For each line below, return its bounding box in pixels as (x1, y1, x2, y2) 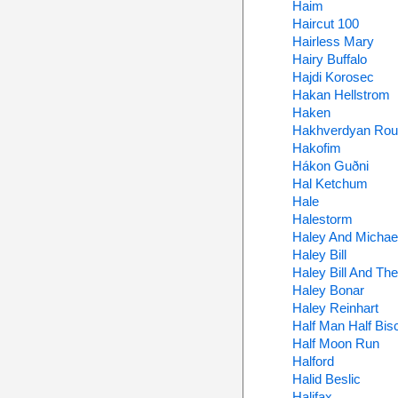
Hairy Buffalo (291, 52, 367, 67)
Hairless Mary (291, 34, 374, 49)
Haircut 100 (291, 16, 359, 31)
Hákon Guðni (291, 158, 369, 173)
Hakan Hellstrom (291, 87, 390, 102)
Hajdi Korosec (291, 69, 374, 84)
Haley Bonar (291, 283, 364, 298)
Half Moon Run (291, 336, 379, 351)
